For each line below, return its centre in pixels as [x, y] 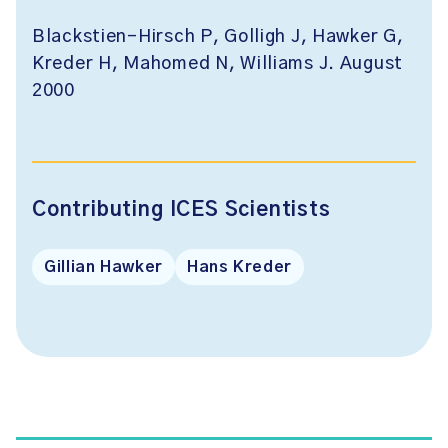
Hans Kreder [239, 267]
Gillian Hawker [103, 267]
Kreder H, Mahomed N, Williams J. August [218, 64]
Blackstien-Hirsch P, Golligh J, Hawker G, [218, 37]
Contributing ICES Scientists [181, 210]
